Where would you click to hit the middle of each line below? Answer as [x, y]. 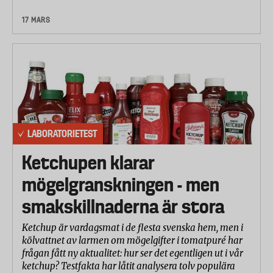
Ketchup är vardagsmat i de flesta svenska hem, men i [133, 228]
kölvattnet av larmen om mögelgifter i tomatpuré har [132, 241]
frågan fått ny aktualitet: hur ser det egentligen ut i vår [133, 253]
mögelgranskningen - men [121, 185]
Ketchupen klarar [88, 163]
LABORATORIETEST [62, 134]
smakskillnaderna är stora [123, 207]
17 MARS [36, 20]
